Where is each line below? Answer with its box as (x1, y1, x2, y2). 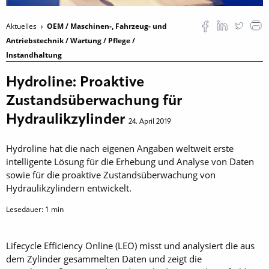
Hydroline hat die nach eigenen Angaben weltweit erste (6, 142, 234, 155)
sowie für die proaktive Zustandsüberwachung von (6, 169, 216, 181)
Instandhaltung (6, 50, 62, 61)
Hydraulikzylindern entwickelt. (6, 182, 131, 195)
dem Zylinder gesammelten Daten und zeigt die (6, 253, 202, 265)
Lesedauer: (6, 204, 45, 215)
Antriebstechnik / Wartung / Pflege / (6, 35, 135, 46)
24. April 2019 (128, 118, 171, 126)
